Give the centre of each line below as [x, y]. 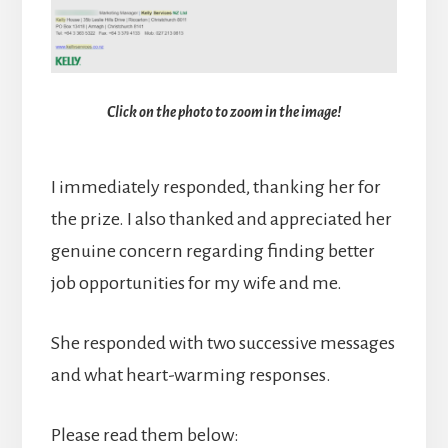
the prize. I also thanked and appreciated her [221, 218]
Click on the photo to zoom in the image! [224, 111]
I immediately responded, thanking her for [215, 186]
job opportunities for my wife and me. [196, 282]
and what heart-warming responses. [190, 374]
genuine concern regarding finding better [212, 250]
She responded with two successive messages [222, 342]
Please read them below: [144, 434]
